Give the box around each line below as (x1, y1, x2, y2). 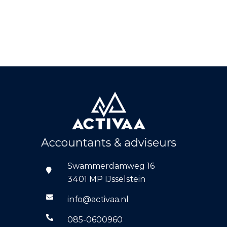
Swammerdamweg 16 (67, 161, 155, 171)
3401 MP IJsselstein (67, 174, 145, 184)
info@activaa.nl (67, 195, 129, 205)
